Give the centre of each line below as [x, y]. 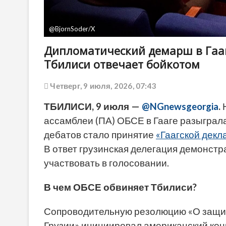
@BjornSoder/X [72, 29]
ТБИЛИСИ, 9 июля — [93, 107]
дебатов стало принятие [100, 135]
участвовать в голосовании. [106, 163]
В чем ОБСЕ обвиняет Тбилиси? [120, 187]
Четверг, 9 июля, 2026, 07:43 [103, 86]
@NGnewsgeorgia [180, 107]
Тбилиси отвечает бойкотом [122, 64]
